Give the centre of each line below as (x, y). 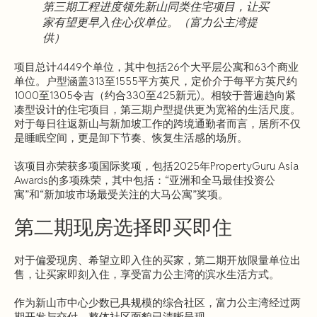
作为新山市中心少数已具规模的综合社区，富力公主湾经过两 (157, 303)
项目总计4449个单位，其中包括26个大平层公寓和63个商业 (156, 67)
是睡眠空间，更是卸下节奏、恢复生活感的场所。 (131, 138)
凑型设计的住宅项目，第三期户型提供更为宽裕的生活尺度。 (157, 110)
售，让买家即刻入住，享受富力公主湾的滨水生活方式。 (147, 275)
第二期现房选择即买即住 (123, 227)
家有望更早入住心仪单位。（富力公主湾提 (150, 23)
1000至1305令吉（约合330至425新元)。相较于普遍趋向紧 (155, 96)
